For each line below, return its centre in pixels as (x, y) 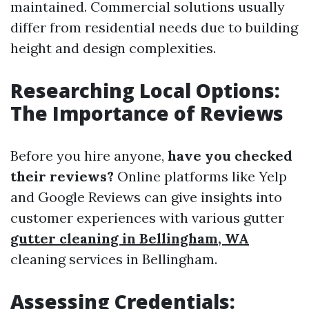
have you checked (230, 156)
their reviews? (62, 176)
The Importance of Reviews (147, 113)
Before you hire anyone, (89, 156)
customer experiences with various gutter (147, 218)
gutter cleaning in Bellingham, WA (130, 238)
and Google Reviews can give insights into (146, 197)
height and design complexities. (113, 48)
